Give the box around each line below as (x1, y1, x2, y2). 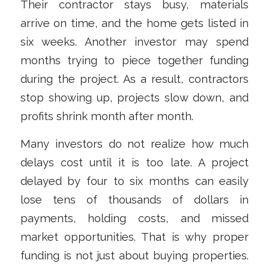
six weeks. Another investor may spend (20, 35, 249, 48)
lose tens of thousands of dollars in (20, 193, 249, 207)
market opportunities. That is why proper (20, 231, 249, 244)
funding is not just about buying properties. (20, 249, 249, 262)
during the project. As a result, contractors (20, 72, 249, 85)
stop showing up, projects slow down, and (20, 91, 249, 104)
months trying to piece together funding (20, 53, 249, 67)
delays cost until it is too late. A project (20, 156, 249, 169)
